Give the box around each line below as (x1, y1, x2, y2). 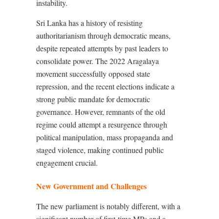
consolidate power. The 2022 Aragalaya (36, 56, 159, 66)
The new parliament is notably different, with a (36, 201, 180, 211)
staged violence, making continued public (36, 145, 164, 155)
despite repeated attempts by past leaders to (36, 43, 168, 53)
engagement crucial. (36, 157, 98, 168)
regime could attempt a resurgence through (36, 119, 167, 130)
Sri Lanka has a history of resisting (36, 18, 143, 28)
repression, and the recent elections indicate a (36, 81, 175, 91)
